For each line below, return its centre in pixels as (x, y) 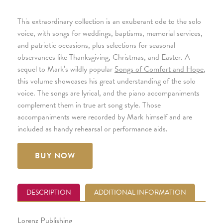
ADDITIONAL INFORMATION (140, 193)
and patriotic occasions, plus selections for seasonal (96, 46)
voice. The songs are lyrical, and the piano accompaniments (109, 93)
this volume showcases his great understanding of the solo (107, 81)
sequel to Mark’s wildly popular (66, 69)
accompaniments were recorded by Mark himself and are (105, 117)
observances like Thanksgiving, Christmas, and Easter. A (104, 57)
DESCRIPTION (49, 193)
